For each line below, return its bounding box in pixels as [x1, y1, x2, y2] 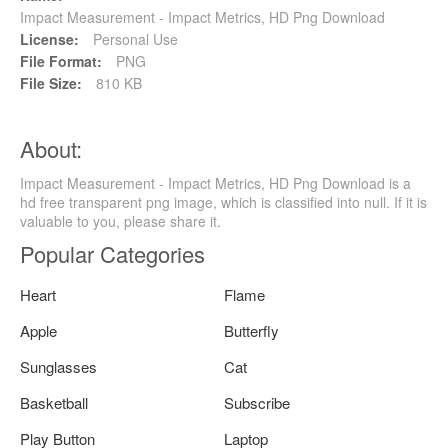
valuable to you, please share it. [20, 210, 221, 231]
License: [20, 28, 79, 49]
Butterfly [224, 319, 279, 341]
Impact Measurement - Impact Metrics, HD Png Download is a [20, 172, 411, 193]
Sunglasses [20, 355, 97, 377]
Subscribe [224, 391, 290, 413]
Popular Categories [20, 237, 205, 269]
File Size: [20, 72, 82, 93]
